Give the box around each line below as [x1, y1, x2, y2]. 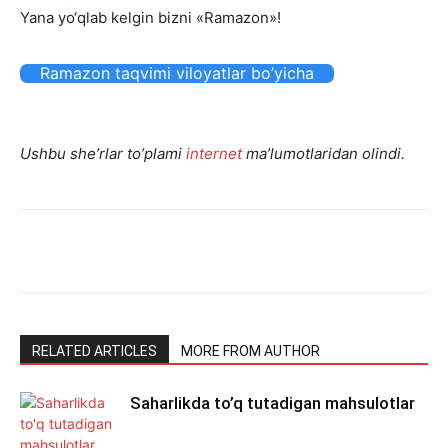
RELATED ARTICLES [32, 343, 157, 359]
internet [186, 144, 242, 163]
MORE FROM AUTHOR [181, 343, 320, 359]
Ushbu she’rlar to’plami [20, 144, 186, 163]
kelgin [111, 8, 154, 27]
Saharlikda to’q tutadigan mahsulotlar [130, 393, 415, 413]
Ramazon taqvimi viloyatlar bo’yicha [40, 63, 314, 83]
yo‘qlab [58, 8, 107, 27]
